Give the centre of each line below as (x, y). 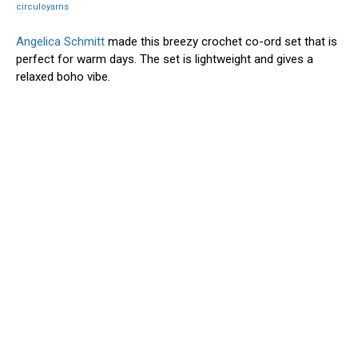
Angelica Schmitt (60, 41)
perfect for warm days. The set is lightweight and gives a (165, 59)
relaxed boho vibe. (65, 76)
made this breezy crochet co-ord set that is (221, 41)
